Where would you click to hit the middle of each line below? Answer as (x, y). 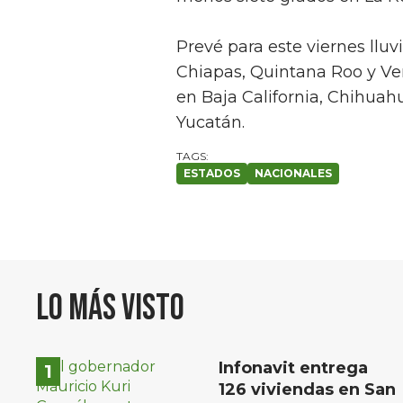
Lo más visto (110, 309)
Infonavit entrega (293, 368)
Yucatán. (210, 123)
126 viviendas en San (307, 390)
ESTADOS (212, 174)
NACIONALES (293, 174)
